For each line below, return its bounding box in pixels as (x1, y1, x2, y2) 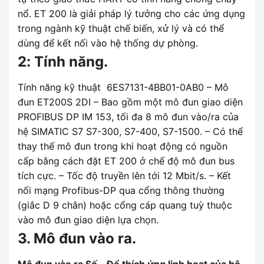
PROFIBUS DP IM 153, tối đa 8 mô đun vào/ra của (18, 110, 239, 123)
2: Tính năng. (18, 52, 108, 70)
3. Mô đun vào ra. (18, 229, 136, 247)
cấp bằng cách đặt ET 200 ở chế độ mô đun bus (18, 154, 235, 167)
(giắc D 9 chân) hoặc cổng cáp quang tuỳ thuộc (18, 199, 232, 211)
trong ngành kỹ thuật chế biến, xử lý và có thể (18, 22, 224, 34)
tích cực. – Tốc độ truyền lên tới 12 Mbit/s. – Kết (18, 169, 231, 181)
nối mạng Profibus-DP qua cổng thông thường (18, 184, 225, 196)
